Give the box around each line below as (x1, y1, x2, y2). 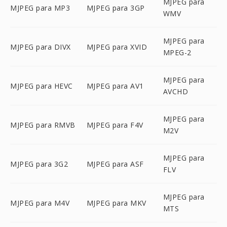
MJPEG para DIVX (10, 42, 71, 52)
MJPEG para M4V (10, 198, 69, 208)
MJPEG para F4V (86, 120, 143, 130)
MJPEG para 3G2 (10, 159, 68, 169)
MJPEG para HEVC (10, 81, 73, 91)
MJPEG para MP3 (10, 3, 70, 13)
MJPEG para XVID (86, 42, 147, 52)
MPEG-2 (163, 48, 192, 57)
